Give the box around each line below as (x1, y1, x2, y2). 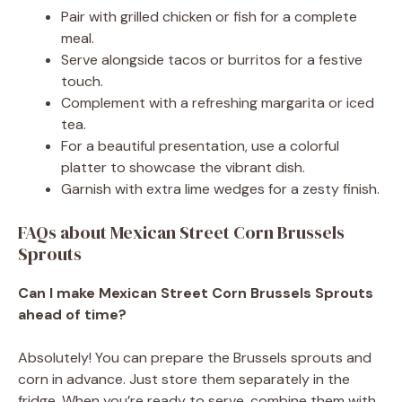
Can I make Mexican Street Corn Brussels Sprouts (18, 283, 373, 302)
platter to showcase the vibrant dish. (61, 157, 305, 177)
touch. (61, 71, 103, 91)
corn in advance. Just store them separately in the (18, 369, 350, 389)
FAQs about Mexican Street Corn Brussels (18, 219, 345, 245)
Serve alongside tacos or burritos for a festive (61, 49, 363, 69)
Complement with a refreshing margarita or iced (61, 92, 374, 112)
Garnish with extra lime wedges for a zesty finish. (61, 179, 380, 198)
